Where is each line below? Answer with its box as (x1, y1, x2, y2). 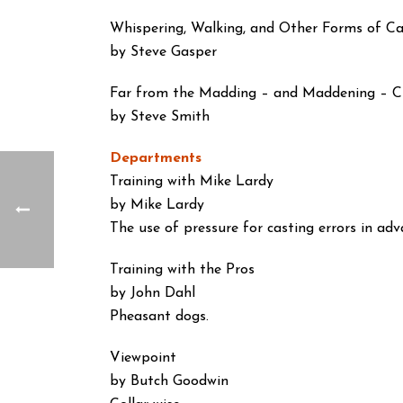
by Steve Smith (110, 110, 210, 124)
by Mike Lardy (110, 198, 204, 212)
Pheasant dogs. (110, 309, 209, 324)
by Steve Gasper (110, 45, 217, 59)
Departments (110, 151, 201, 166)
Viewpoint (110, 351, 176, 365)
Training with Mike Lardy (110, 175, 273, 189)
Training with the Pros (110, 263, 255, 277)
